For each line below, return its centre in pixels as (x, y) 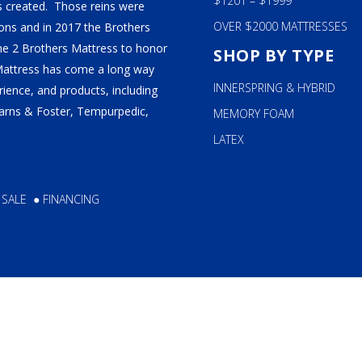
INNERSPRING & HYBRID (274, 88)
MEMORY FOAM (254, 114)
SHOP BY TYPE (274, 55)
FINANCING (71, 199)
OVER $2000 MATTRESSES (280, 26)
